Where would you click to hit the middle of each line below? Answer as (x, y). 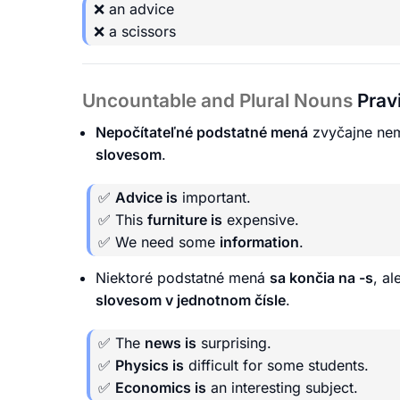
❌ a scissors (135, 32)
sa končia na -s (321, 277)
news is (171, 342)
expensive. (261, 219)
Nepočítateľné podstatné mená (202, 132)
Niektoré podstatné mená (183, 277)
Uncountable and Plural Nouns (220, 101)
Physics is (150, 365)
